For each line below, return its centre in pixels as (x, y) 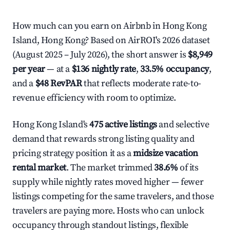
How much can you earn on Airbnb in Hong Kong (110, 26)
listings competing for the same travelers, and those (113, 196)
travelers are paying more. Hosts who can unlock (108, 211)
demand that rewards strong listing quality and (103, 139)
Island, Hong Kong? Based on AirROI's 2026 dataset (111, 40)
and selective (183, 124)
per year (29, 69)
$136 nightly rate (104, 69)
